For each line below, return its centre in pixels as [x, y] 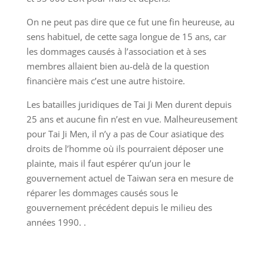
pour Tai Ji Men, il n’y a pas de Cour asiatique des [125, 134]
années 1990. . [56, 222]
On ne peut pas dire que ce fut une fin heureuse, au [130, 22]
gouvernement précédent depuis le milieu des [119, 208]
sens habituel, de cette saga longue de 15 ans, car [126, 37]
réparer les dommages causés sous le [102, 193]
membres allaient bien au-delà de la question [118, 66]
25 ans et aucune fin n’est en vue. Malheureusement [132, 119]
